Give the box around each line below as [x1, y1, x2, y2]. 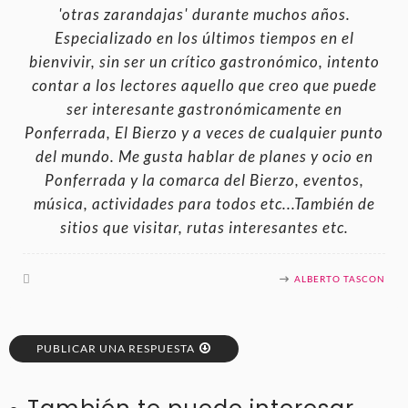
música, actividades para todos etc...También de [33, 195, 375, 214]
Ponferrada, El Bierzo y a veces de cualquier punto [25, 124, 383, 143]
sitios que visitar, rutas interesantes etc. [59, 219, 349, 238]
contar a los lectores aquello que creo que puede [31, 76, 377, 96]
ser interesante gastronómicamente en [66, 100, 342, 119]
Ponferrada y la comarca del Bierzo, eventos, [44, 171, 364, 190]
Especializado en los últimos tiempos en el [54, 29, 354, 48]
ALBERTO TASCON [294, 273, 385, 285]
